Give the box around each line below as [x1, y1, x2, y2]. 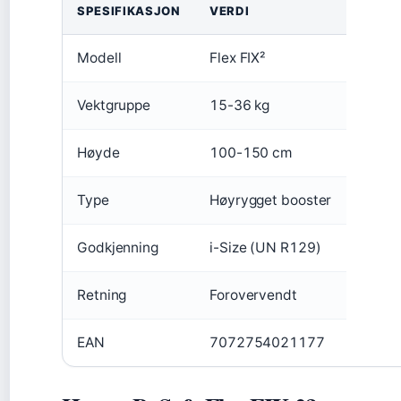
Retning [77, 286, 127, 303]
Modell [77, 49, 122, 66]
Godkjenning [77, 239, 158, 256]
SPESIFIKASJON [77, 4, 181, 18]
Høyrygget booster [209, 192, 332, 209]
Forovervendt [209, 286, 297, 303]
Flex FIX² [209, 49, 267, 66]
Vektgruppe [77, 97, 150, 114]
